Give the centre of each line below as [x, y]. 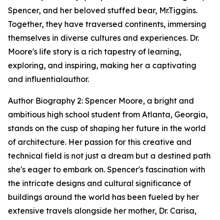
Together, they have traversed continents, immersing [107, 24]
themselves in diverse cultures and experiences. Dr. [103, 38]
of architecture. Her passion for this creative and [100, 142]
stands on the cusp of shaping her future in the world [107, 128]
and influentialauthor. [48, 79]
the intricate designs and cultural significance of [99, 183]
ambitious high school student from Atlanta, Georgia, [108, 114]
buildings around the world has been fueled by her [103, 197]
